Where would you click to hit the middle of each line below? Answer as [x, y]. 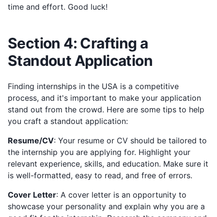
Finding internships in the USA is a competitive [93, 86]
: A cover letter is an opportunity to [121, 194]
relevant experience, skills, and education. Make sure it [108, 163]
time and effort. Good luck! [58, 7]
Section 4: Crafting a [78, 43]
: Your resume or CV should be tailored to [130, 140]
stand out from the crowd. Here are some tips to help [106, 109]
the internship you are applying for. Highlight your [99, 152]
